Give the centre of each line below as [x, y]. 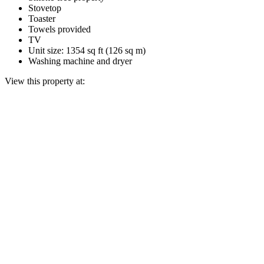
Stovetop [45, 8]
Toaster [42, 18]
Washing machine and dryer [80, 61]
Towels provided [60, 29]
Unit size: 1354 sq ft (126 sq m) [87, 50]
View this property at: [45, 81]
